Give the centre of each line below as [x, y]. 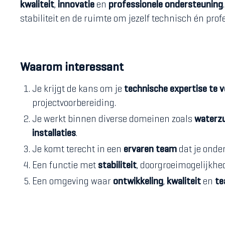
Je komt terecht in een [78, 150]
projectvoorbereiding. [74, 104]
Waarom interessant [72, 68]
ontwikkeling [138, 182]
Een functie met [65, 166]
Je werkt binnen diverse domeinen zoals [113, 120]
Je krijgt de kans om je [78, 90]
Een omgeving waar [73, 182]
